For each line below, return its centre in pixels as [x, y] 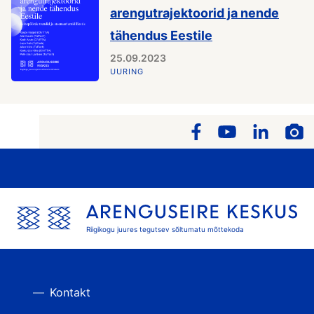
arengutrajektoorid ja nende [194, 13]
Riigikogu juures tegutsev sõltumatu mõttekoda [165, 230]
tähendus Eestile [161, 35]
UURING [127, 71]
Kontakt [70, 292]
